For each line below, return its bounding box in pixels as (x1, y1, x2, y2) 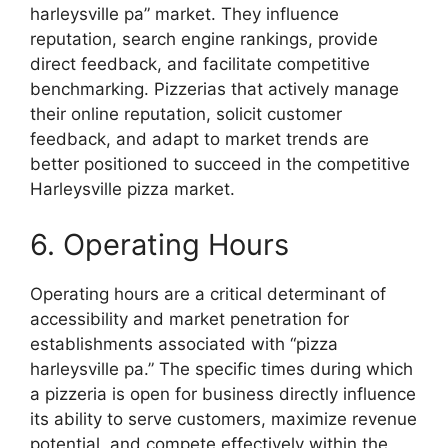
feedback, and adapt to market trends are (30, 129, 369, 150)
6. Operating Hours (30, 226, 289, 262)
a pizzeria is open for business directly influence (30, 383, 416, 404)
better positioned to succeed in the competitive (30, 154, 410, 175)
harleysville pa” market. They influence (30, 4, 339, 25)
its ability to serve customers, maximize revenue (30, 408, 417, 429)
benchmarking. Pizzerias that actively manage (30, 79, 399, 100)
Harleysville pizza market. (30, 179, 235, 200)
